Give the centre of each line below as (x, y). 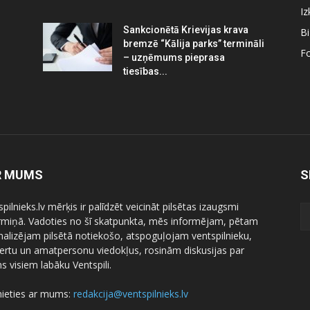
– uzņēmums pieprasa (174, 57)
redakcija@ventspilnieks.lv (131, 294)
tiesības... (145, 71)
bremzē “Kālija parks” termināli (194, 44)
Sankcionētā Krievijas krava (186, 30)
